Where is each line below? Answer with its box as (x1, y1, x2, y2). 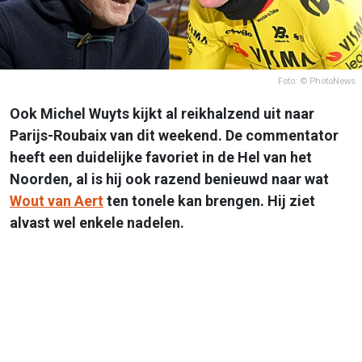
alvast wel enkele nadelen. (10, 213, 184, 231)
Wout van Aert (10, 192, 103, 209)
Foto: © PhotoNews (278, 75, 356, 86)
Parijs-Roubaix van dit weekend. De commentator (10, 126, 339, 144)
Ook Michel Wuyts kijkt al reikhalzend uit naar (10, 104, 314, 122)
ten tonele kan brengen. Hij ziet (103, 192, 315, 209)
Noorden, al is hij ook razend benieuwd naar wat (10, 170, 329, 187)
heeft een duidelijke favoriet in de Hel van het (10, 148, 312, 166)
